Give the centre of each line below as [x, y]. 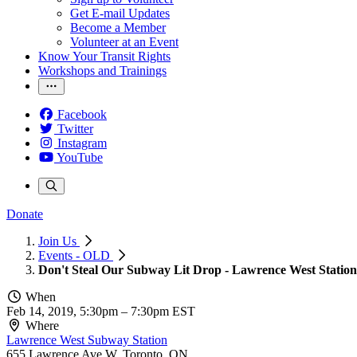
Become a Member [118, 27]
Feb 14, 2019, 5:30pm [64, 311]
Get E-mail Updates [120, 13]
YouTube [80, 157]
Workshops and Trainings [102, 71]
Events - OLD [76, 255]
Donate [25, 214]
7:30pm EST [163, 311]
